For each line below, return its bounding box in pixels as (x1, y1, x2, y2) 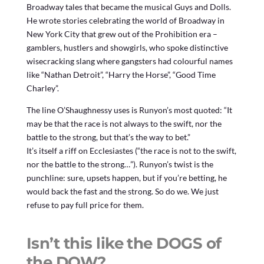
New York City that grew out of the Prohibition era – (26, 28, 217, 39)
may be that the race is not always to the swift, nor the (26, 118, 222, 128)
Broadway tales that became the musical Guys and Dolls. (26, 1, 231, 12)
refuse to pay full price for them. (26, 199, 144, 210)
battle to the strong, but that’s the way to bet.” (26, 131, 190, 142)
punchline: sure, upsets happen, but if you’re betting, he (26, 172, 227, 183)
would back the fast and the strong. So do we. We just (26, 186, 219, 196)
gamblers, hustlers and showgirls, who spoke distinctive (26, 42, 228, 52)
